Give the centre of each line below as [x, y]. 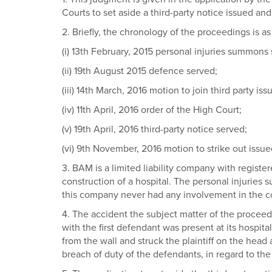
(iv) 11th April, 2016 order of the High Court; [152, 110]
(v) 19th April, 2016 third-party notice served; [155, 129]
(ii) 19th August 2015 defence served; [140, 71]
